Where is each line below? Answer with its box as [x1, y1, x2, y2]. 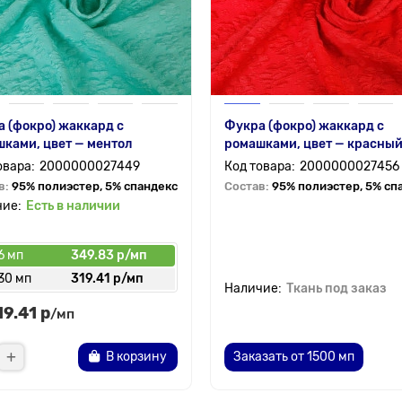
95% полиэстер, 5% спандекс [12, 179, 178, 193]
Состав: [224, 179, 272, 193]
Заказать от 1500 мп [233, 349, 354, 364]
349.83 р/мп [71, 248, 147, 263]
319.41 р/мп [71, 271, 144, 286]
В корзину [106, 349, 167, 364]
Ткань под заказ [286, 281, 387, 296]
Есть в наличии [26, 198, 120, 214]
